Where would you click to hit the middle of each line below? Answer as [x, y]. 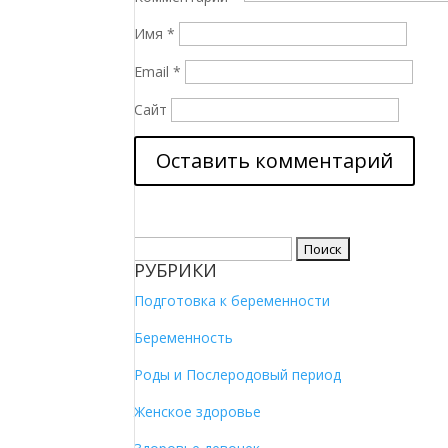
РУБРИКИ [176, 270]
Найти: [156, 248]
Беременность [184, 338]
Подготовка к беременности [232, 301]
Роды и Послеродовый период [238, 375]
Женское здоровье [198, 412]
